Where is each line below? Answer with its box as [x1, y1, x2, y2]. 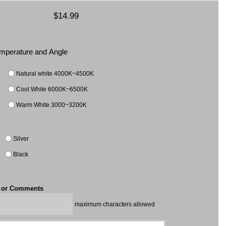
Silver [13, 135, 29, 142]
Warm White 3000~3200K [16, 101, 87, 108]
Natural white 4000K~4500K [16, 70, 94, 77]
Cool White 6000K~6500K [16, 85, 88, 92]
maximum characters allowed [75, 200, 155, 207]
